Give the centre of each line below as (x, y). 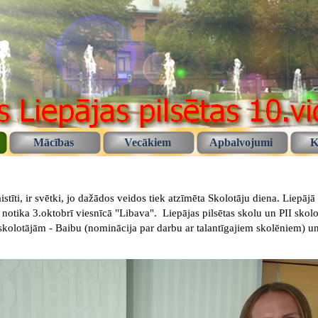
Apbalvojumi (241, 142)
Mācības (54, 142)
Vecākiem (147, 142)
